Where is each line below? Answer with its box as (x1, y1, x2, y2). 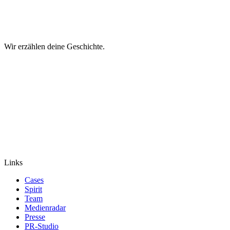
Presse (25, 212, 45, 221)
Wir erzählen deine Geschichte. (4, 42, 105, 51)
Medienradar (25, 203, 66, 212)
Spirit (25, 184, 42, 194)
